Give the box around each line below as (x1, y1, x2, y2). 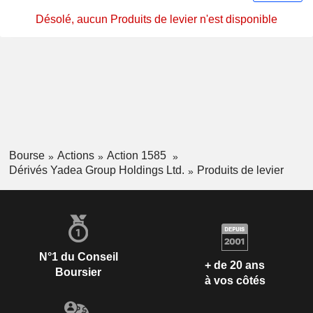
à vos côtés (204, 275, 265, 287)
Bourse (8, 150, 45, 162)
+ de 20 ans (205, 259, 265, 272)
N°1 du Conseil (38, 250, 118, 263)
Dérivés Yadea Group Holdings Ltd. (8, 163, 184, 176)
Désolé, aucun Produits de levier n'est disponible (36, 13, 277, 26)
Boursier (55, 265, 101, 278)
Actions (57, 150, 94, 162)
